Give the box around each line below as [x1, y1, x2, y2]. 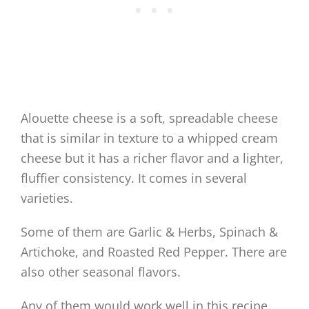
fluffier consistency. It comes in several [21, 170, 247, 187]
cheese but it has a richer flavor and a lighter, [21, 150, 283, 167]
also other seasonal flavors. [21, 263, 181, 281]
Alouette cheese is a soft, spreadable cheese [21, 110, 278, 127]
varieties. [21, 190, 73, 207]
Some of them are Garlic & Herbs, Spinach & [21, 223, 278, 241]
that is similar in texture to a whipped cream [21, 130, 278, 147]
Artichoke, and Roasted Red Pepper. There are [21, 243, 287, 261]
